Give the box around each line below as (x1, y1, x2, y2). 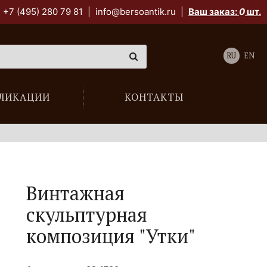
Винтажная (26, 181, 125, 206)
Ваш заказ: (188, 6, 239, 17)
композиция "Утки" (26, 223, 196, 249)
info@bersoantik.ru (95, 6, 176, 17)
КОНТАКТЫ (124, 91, 184, 104)
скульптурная (26, 202, 148, 227)
